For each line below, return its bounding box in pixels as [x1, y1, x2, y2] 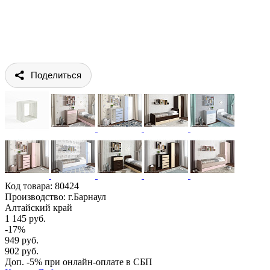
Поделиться [31, 69, 81, 80]
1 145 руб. [5, 213, 46, 224]
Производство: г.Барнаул [5, 191, 106, 202]
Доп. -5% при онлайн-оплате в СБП [5, 256, 152, 267]
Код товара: [5, 180, 55, 191]
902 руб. [5, 245, 39, 256]
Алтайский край [5, 202, 72, 213]
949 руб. [5, 234, 39, 245]
